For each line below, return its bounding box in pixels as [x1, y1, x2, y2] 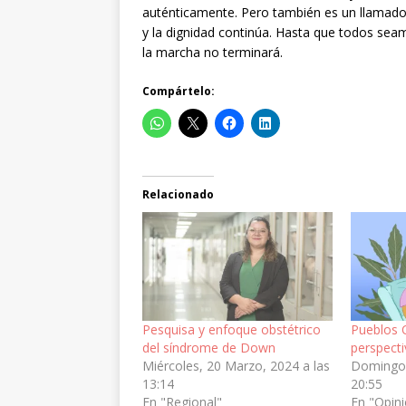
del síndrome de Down [142, 339, 275, 357]
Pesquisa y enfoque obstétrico [142, 321, 321, 339]
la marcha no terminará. [142, 43, 283, 62]
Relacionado [142, 187, 214, 203]
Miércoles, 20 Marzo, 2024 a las [142, 357, 330, 375]
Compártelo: [142, 83, 215, 100]
